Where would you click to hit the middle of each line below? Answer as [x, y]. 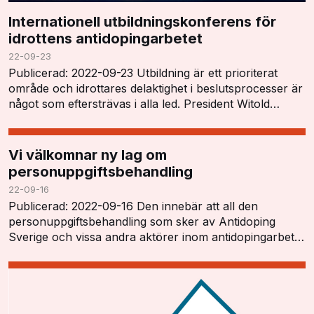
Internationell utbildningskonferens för [142, 22]
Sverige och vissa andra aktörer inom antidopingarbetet [156, 237]
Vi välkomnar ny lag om [88, 155]
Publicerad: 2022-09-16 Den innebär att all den [133, 206]
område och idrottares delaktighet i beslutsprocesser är [156, 89]
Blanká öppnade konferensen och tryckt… [122, 120]
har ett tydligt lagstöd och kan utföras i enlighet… [138, 253]
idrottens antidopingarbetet [105, 39]
